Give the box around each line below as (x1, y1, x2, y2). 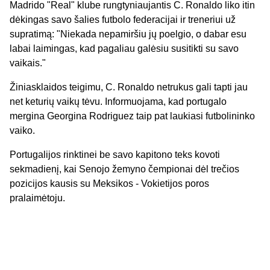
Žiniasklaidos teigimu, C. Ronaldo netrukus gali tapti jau (10, 82, 248, 93)
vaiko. (10, 125, 35, 136)
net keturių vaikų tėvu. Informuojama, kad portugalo (10, 96, 227, 107)
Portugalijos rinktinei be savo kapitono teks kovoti (10, 149, 220, 160)
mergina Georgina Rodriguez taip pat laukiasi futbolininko (10, 111, 255, 122)
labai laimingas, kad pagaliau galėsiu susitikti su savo (10, 43, 239, 54)
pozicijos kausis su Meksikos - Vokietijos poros (10, 178, 209, 189)
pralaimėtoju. (10, 193, 65, 204)
